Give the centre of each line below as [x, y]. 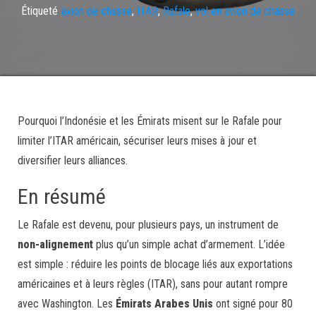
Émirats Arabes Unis [164, 304]
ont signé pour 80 [253, 304]
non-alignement [55, 244]
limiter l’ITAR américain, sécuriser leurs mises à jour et [137, 141]
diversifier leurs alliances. [73, 160]
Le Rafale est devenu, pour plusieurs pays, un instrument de [148, 225]
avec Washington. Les [67, 304]
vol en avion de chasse [245, 11]
